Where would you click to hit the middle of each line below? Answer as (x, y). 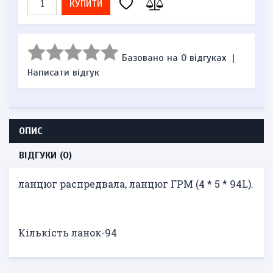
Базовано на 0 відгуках (174, 58)
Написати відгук (63, 73)
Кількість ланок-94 (68, 232)
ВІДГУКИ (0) (45, 155)
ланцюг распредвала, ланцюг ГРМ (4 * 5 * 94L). (136, 184)
